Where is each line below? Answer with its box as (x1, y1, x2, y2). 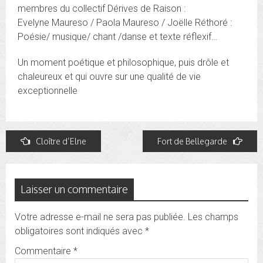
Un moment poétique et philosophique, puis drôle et (18, 57, 229, 69)
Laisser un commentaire (21, 183, 128, 196)
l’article (5, 166, 45, 182)
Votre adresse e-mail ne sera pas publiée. (15, 211, 186, 223)
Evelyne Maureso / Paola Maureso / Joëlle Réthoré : (18, 17, 232, 29)
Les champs (188, 211, 238, 223)
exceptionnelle (18, 85, 77, 97)
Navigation (5, 131, 62, 147)
